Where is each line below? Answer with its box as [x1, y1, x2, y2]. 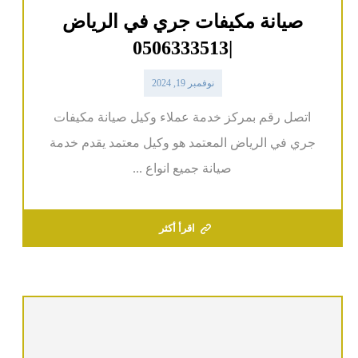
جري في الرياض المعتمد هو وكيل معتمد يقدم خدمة [49, 136, 316, 150]
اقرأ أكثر [159, 222, 196, 235]
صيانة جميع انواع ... [133, 161, 233, 176]
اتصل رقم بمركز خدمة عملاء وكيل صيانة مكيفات [54, 110, 312, 125]
